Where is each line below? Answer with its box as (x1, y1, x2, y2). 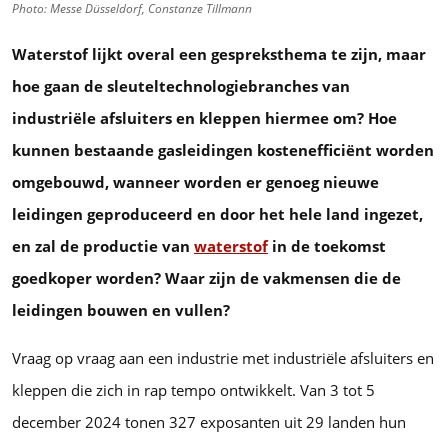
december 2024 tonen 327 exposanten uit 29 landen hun (12, 411, 406, 432)
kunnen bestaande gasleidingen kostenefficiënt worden (12, 139, 434, 160)
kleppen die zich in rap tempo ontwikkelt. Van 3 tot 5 (12, 379, 375, 400)
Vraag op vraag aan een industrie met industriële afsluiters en (12, 347, 434, 368)
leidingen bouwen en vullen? (12, 299, 230, 320)
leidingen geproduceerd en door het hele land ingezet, (12, 203, 423, 224)
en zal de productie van (12, 235, 194, 256)
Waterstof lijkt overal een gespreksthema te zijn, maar (12, 43, 426, 64)
